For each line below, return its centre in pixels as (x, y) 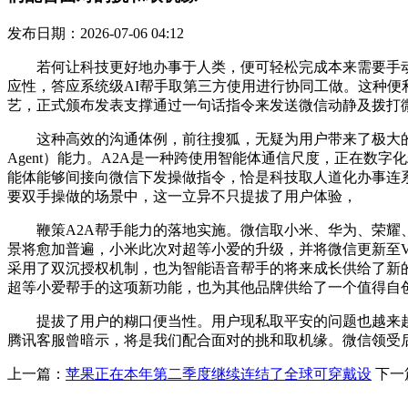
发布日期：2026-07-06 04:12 (96, 33)
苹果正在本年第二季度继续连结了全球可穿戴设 (219, 373)
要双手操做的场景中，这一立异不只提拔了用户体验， (182, 196)
